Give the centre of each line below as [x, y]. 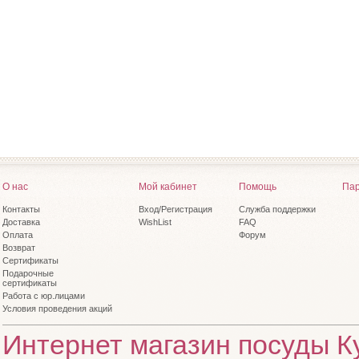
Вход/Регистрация [175, 209]
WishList [155, 222]
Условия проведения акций [57, 309]
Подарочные [28, 273]
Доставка [21, 222]
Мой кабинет [167, 187]
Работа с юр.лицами [43, 296]
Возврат [18, 248]
